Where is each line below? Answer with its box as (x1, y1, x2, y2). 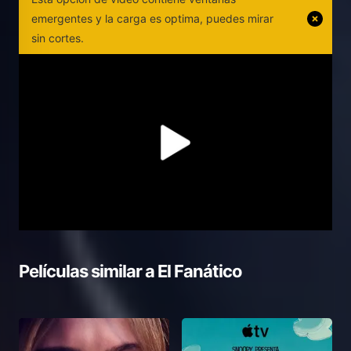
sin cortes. (31, 31, 84, 45)
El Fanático (157, 261, 242, 282)
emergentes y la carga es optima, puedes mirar (31, 12, 273, 26)
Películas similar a (19, 261, 157, 282)
